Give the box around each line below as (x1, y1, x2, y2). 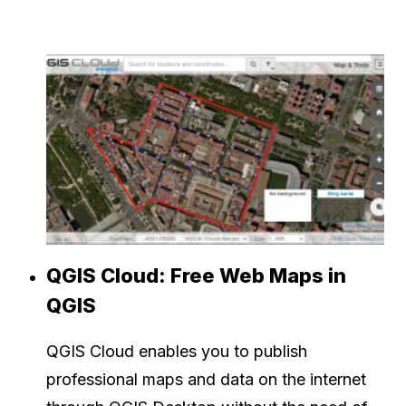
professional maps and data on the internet (46, 369, 366, 389)
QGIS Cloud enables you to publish (46, 341, 307, 361)
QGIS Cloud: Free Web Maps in (46, 263, 346, 287)
